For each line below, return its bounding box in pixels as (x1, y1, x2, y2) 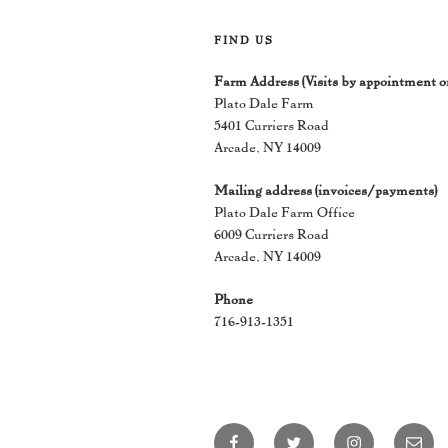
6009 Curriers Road (214, 224, 329, 242)
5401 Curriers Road (214, 115, 329, 133)
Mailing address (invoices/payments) (214, 180, 437, 198)
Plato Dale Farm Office (214, 202, 355, 220)
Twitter (285, 423, 334, 444)
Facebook (225, 423, 292, 444)
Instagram (345, 423, 415, 444)
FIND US (214, 32, 274, 47)
